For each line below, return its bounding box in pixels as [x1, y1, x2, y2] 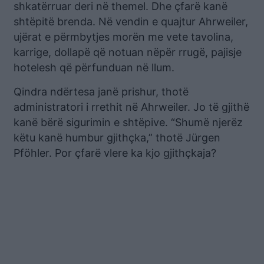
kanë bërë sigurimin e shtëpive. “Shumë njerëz [14, 116, 243, 129]
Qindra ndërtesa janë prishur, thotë [14, 85, 189, 98]
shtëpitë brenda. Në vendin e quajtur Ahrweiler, [14, 15, 248, 28]
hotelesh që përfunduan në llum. [14, 61, 174, 74]
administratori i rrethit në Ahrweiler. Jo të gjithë [14, 101, 249, 114]
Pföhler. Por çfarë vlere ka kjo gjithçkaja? [14, 147, 216, 160]
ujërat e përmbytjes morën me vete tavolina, [14, 31, 233, 44]
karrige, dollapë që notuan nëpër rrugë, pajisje [14, 46, 242, 59]
